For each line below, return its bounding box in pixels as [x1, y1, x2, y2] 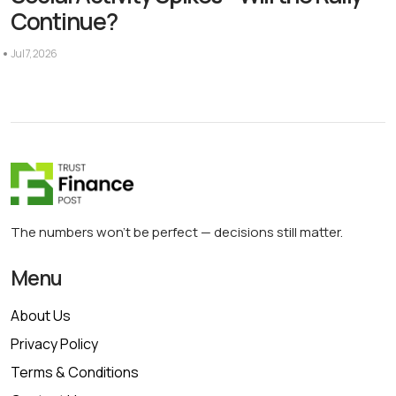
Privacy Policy [11, 333, 98, 354]
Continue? [11, 4, 118, 37]
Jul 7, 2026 [11, 45, 57, 61]
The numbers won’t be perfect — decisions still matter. [11, 222, 343, 241]
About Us [11, 305, 71, 325]
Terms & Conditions [11, 362, 139, 382]
